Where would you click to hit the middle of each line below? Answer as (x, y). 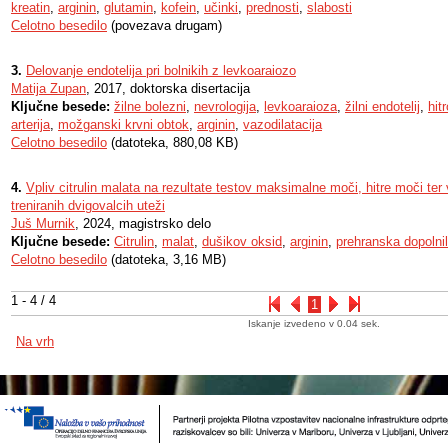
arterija (30, 124)
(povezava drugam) (164, 25)
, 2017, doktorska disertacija (168, 88)
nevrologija (225, 106)
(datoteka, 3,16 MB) (166, 259)
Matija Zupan (48, 88)
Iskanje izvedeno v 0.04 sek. (314, 323)
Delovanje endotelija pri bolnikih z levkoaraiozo (161, 70)
